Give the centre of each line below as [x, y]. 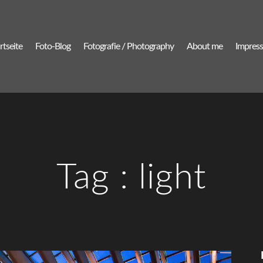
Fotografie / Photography [129, 46]
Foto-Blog [53, 46]
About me [205, 46]
